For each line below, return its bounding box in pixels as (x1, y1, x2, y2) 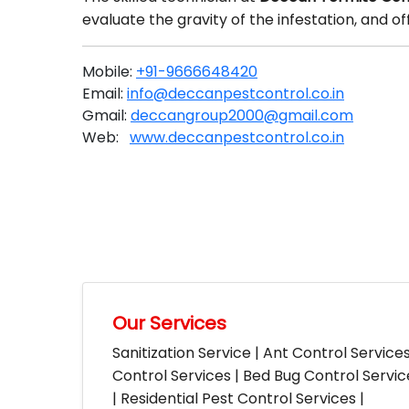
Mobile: (82, 61, 136, 82)
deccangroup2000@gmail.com (131, 105, 353, 126)
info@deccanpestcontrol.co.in (127, 83, 344, 104)
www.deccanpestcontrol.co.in (130, 127, 344, 148)
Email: (82, 83, 127, 104)
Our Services (112, 310, 226, 336)
